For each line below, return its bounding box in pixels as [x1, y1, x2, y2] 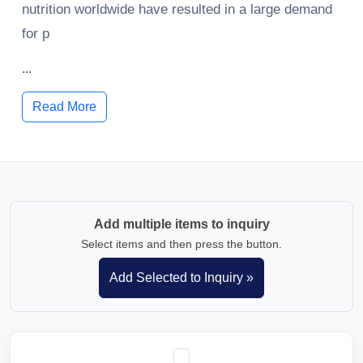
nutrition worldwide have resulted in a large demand [22, 2, 332, 17]
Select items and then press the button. [81, 237, 282, 250]
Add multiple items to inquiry [93, 217, 270, 231]
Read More [32, 100, 96, 113]
